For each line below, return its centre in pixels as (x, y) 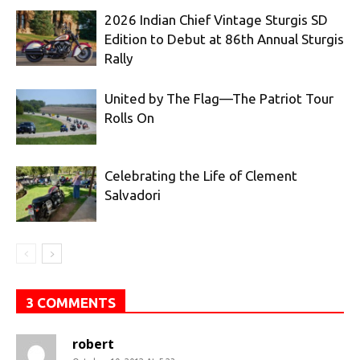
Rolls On (129, 118)
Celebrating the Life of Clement (201, 176)
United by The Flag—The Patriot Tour (219, 98)
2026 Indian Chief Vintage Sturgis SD (216, 20)
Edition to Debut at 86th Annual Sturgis (224, 39)
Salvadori (133, 195)
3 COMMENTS (71, 303)
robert (93, 344)
